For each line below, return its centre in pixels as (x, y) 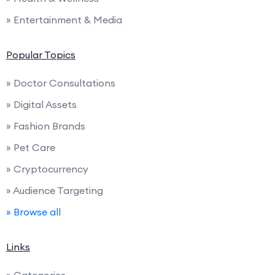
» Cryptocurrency (47, 168)
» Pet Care (31, 147)
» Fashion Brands (46, 126)
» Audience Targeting (55, 190)
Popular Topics (41, 54)
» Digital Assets (41, 104)
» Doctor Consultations (61, 83)
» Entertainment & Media (64, 19)
